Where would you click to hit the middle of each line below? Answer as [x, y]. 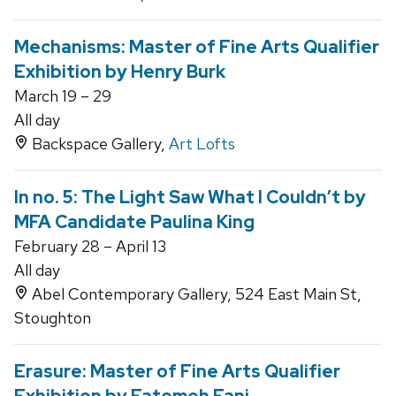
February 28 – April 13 [90, 247]
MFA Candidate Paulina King [134, 222]
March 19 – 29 [63, 96]
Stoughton [53, 318]
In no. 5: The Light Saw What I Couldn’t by [190, 198]
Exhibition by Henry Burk [120, 72]
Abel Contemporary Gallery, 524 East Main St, [195, 294]
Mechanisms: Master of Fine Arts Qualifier [197, 47]
